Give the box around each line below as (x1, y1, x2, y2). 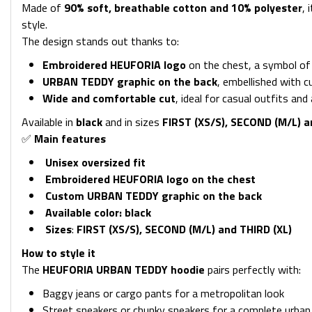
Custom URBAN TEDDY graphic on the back (42, 187, 262, 204)
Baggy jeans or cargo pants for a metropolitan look (42, 285, 284, 302)
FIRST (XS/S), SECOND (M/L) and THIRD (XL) (77, 221, 292, 237)
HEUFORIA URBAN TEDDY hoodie (42, 261, 205, 278)
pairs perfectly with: (205, 261, 301, 278)
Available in (22, 114, 76, 130)
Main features (34, 130, 106, 147)
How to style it (22, 244, 95, 261)
